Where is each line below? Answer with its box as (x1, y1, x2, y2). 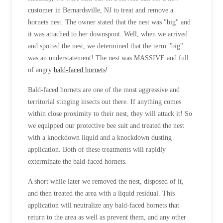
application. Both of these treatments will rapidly (28, 146, 166, 154)
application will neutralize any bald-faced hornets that (28, 202, 179, 210)
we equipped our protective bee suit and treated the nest (28, 122, 184, 130)
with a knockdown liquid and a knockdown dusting (28, 134, 172, 142)
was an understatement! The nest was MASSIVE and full (28, 54, 189, 62)
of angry (28, 66, 54, 74)
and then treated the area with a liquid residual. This (28, 190, 175, 198)
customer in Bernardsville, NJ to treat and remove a (28, 6, 173, 14)
